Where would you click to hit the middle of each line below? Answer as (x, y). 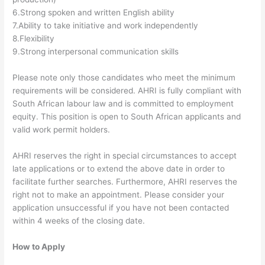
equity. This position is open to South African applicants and (127, 117)
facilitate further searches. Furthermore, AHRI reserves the (125, 182)
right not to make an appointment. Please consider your (119, 195)
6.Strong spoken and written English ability (94, 13)
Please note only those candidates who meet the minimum (124, 78)
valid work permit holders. (62, 130)
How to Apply (39, 246)
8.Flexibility (34, 39)
